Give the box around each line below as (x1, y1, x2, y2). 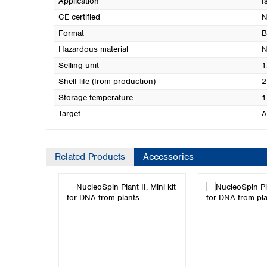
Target (58, 108, 80, 119)
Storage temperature (58, 92, 133, 103)
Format (58, 28, 84, 38)
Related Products (55, 151, 125, 163)
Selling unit (58, 60, 99, 70)
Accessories (143, 151, 194, 163)
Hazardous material (58, 44, 128, 54)
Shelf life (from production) (58, 76, 156, 86)
